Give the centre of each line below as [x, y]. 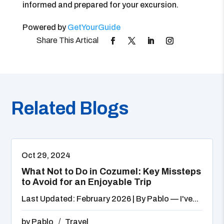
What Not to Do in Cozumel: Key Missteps [111, 171]
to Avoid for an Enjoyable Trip [87, 182]
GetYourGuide [94, 27]
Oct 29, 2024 [46, 155]
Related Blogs [70, 108]
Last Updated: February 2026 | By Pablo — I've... [110, 199]
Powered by [45, 27]
